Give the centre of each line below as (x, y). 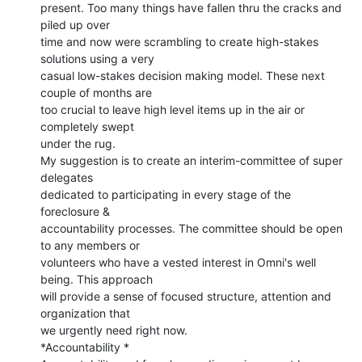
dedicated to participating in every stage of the (166, 194)
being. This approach (97, 279)
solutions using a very (97, 58)
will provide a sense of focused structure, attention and (186, 296)
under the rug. (78, 143)
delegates (67, 177)
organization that (85, 313)
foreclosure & (75, 211)
